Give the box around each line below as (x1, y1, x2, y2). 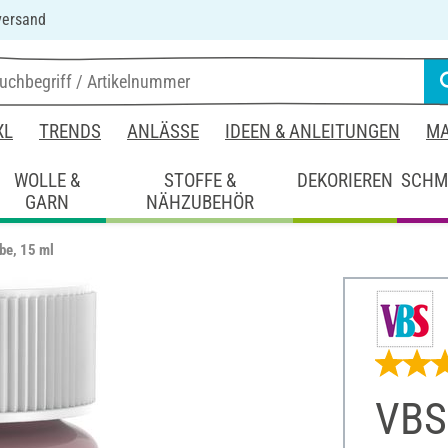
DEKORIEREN (297, 168, 394, 192)
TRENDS (39, 120, 101, 143)
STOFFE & (163, 168, 236, 192)
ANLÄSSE (127, 120, 199, 143)
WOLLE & (14, 168, 81, 192)
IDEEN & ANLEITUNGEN (225, 120, 400, 143)
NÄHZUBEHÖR (145, 190, 254, 214)
